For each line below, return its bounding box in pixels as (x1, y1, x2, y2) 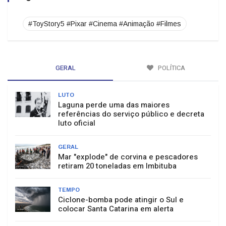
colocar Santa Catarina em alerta (58, 202, 174, 214)
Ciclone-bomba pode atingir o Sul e (58, 193, 184, 205)
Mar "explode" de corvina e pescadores (58, 150, 198, 162)
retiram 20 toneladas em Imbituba (58, 159, 177, 171)
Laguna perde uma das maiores (58, 98, 169, 110)
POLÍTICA (156, 62, 185, 72)
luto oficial (58, 117, 95, 128)
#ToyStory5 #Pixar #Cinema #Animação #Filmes (28, 19, 181, 27)
